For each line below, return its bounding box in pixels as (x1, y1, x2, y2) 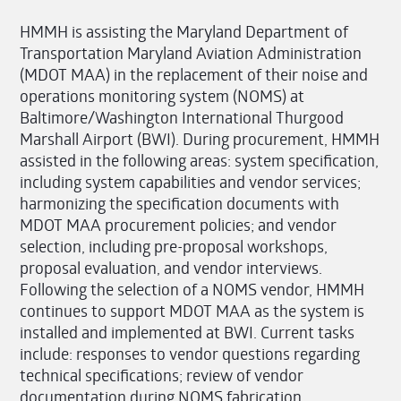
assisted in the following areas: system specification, (20, 149, 380, 172)
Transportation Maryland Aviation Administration (20, 42, 363, 64)
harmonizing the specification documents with (20, 192, 340, 215)
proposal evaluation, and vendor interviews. (20, 257, 323, 279)
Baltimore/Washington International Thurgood (20, 107, 345, 129)
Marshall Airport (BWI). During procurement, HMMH (20, 128, 380, 150)
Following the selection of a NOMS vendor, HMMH (20, 278, 365, 301)
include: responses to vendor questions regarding (20, 343, 361, 365)
